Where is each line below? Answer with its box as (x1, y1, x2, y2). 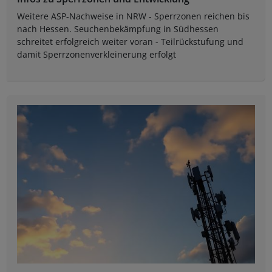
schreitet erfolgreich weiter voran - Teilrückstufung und (17, 36, 243, 48)
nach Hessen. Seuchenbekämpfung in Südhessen (17, 23, 219, 35)
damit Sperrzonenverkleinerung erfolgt (17, 49, 176, 61)
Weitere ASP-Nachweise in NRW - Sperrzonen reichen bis (17, 10, 250, 22)
